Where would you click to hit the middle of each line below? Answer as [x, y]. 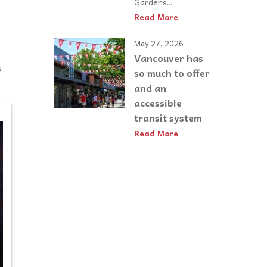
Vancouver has [169, 58]
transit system [168, 117]
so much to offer [172, 72]
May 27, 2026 [159, 44]
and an [150, 87]
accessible [158, 102]
